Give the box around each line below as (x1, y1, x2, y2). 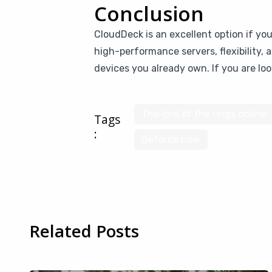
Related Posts (29, 219, 139, 243)
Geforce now (141, 134, 201, 146)
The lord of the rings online (141, 108, 267, 120)
